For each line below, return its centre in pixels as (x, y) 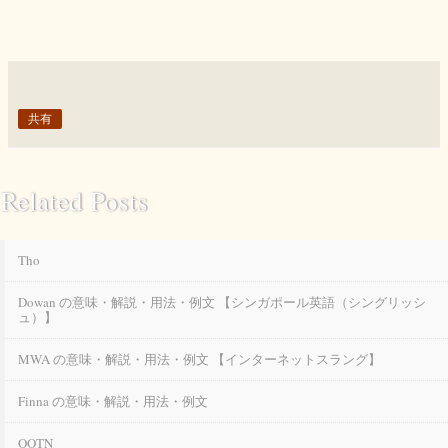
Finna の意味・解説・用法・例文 (113, 401)
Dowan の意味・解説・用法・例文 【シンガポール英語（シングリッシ (222, 302)
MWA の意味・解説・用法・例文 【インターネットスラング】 (199, 359)
